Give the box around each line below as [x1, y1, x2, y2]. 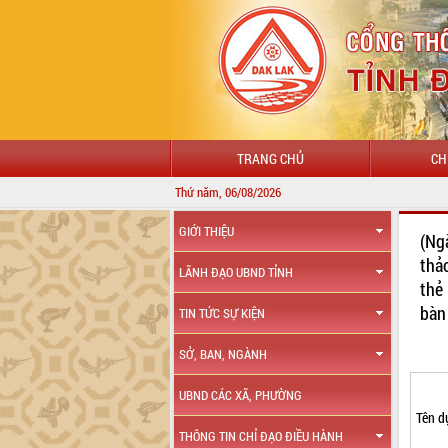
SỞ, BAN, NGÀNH [179, 346, 268, 362]
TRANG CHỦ [236, 149, 304, 168]
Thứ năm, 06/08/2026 [175, 183, 281, 201]
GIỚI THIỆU [179, 223, 235, 239]
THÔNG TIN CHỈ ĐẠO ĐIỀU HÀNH [179, 428, 344, 444]
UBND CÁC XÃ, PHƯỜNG [179, 387, 303, 403]
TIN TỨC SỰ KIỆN [179, 305, 266, 321]
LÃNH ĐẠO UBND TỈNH [179, 264, 294, 280]
